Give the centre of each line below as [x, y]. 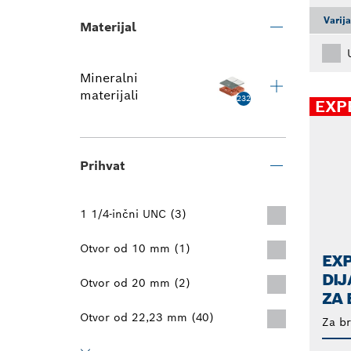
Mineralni [109, 78]
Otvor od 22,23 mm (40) [147, 317]
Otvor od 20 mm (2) [135, 283]
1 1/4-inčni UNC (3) [133, 214]
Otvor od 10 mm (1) [135, 248]
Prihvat [103, 166]
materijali [109, 95]
